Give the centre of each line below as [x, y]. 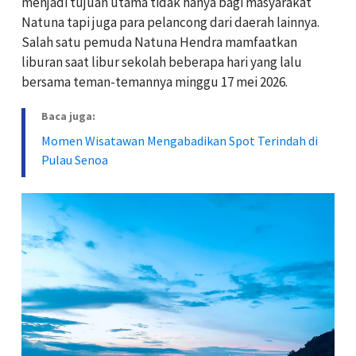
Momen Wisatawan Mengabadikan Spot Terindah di [180, 141]
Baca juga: [68, 116]
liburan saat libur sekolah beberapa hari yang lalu [162, 62]
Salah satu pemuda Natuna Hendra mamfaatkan [159, 43]
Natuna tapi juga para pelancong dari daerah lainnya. [170, 23]
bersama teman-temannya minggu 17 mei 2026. [155, 82]
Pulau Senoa [75, 160]
